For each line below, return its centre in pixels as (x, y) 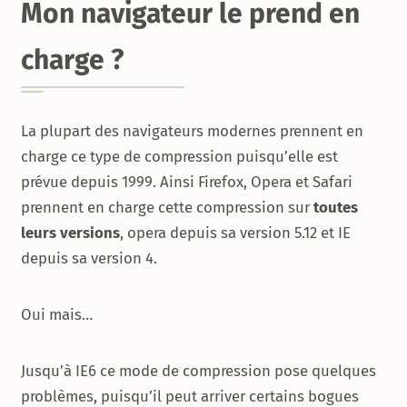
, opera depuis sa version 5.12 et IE (235, 233)
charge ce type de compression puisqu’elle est (179, 157)
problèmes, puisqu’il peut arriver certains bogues (190, 396)
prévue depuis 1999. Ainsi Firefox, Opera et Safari (187, 182)
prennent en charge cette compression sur (167, 208)
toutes (336, 208)
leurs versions (70, 233)
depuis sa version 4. (89, 258)
